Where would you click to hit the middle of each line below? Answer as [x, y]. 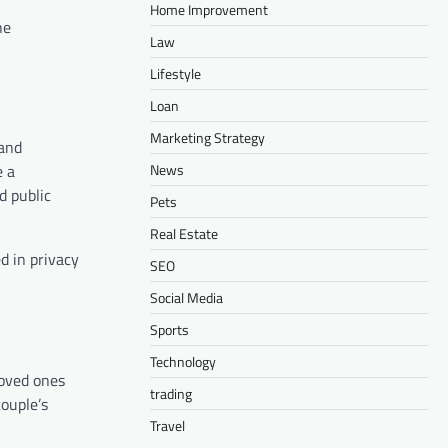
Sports [169, 329]
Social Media [186, 297]
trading [171, 393]
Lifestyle [175, 73]
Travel [167, 425]
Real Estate [184, 233]
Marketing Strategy [207, 137]
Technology [183, 361]
